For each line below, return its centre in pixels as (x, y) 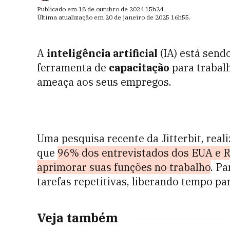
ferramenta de (73, 68)
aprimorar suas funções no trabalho (124, 167)
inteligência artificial (102, 53)
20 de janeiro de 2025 (137, 17)
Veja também (77, 218)
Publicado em (58, 9)
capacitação (139, 68)
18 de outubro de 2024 (111, 9)
